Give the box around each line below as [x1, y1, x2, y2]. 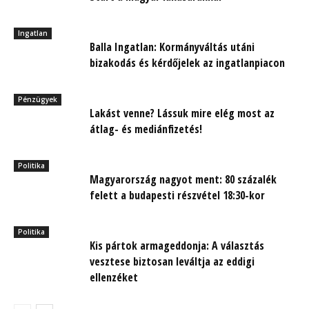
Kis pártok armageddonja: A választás [90, 237, 264, 253]
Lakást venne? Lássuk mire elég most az [90, 105, 275, 121]
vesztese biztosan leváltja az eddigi [90, 253, 255, 269]
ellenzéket [90, 269, 138, 285]
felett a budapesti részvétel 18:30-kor [90, 187, 265, 203]
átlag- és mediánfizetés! [90, 121, 202, 137]
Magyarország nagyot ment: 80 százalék [90, 171, 277, 187]
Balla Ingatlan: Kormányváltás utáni [90, 39, 255, 54]
